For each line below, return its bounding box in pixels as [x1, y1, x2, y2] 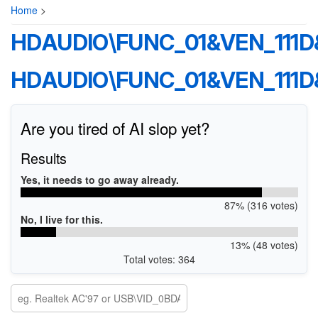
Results [20, 148, 67, 168]
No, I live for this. [20, 212, 103, 226]
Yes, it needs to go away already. [20, 172, 179, 187]
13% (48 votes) [229, 238, 298, 252]
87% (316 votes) [224, 198, 298, 212]
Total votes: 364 [123, 252, 195, 266]
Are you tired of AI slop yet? [20, 116, 209, 139]
